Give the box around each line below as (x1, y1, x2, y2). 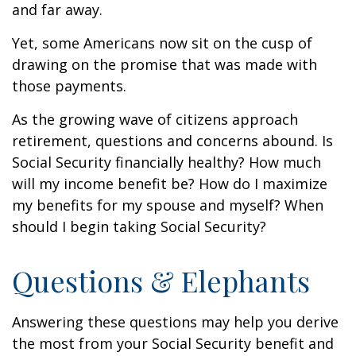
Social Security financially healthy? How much (12, 153, 321, 172)
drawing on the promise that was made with (12, 55, 317, 74)
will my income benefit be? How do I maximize (12, 174, 327, 193)
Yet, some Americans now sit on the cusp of (12, 33, 312, 52)
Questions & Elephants (12, 261, 310, 300)
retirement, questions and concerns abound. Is (12, 131, 333, 150)
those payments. (12, 76, 126, 95)
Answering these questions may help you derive (12, 312, 339, 331)
